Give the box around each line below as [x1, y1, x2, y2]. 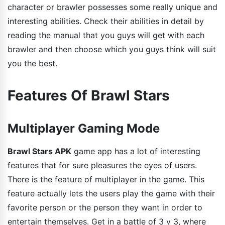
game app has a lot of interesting [71, 146, 200, 156]
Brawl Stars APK [8, 146, 71, 156]
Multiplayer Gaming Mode [8, 121, 160, 136]
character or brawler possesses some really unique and [8, 2, 217, 12]
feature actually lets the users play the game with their [8, 188, 215, 198]
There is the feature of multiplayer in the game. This [8, 174, 204, 184]
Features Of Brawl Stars [8, 86, 170, 104]
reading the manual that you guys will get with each [8, 30, 204, 40]
